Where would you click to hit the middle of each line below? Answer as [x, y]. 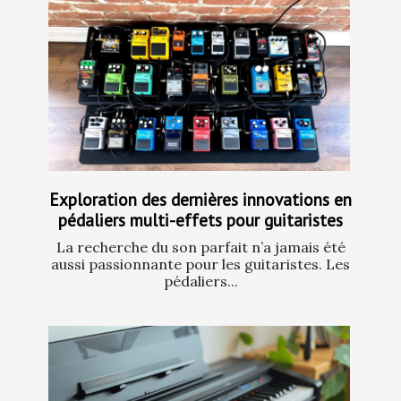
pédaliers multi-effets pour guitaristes [200, 219]
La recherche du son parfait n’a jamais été [200, 247]
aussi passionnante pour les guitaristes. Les [200, 264]
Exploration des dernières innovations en [200, 199]
